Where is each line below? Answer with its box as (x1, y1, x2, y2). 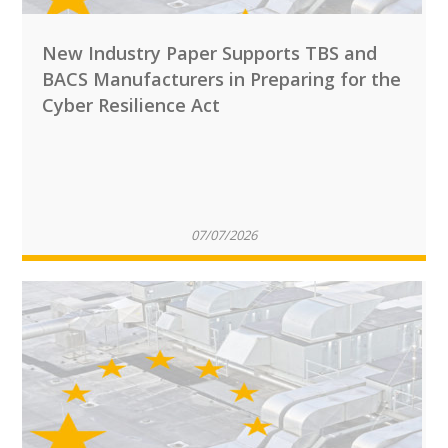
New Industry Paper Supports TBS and (42, 41, 378, 65)
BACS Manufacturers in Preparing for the (42, 67, 402, 91)
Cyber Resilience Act (42, 93, 221, 117)
